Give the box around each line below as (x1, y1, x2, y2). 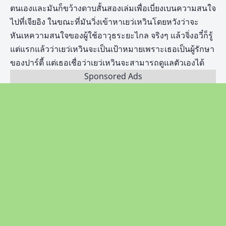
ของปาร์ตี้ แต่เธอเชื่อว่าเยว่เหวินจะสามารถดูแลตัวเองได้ (10, 57, 204, 69)
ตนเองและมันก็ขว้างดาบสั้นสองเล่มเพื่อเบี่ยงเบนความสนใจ (10, 3, 216, 14)
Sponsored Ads (84, 71, 142, 82)
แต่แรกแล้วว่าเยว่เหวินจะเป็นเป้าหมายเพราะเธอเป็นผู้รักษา (10, 43, 214, 55)
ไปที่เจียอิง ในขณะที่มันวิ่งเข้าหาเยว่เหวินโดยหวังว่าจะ (10, 16, 199, 28)
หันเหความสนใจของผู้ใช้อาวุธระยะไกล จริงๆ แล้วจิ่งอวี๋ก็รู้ (10, 30, 213, 41)
